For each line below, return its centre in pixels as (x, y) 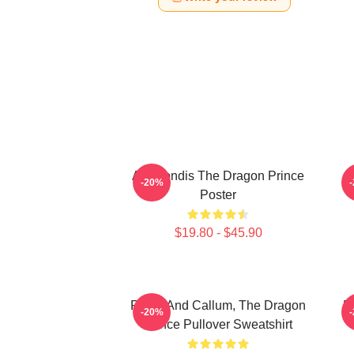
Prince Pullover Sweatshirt (218, 324)
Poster (218, 195)
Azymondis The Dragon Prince (218, 176)
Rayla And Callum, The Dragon (218, 305)
